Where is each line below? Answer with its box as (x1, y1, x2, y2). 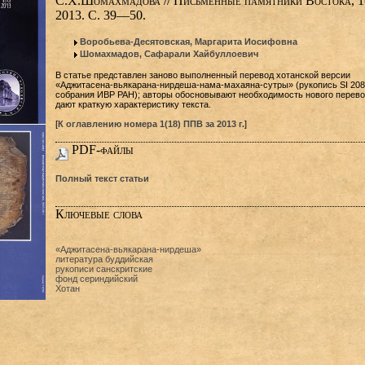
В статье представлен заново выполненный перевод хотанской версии (55, 70, 350, 80)
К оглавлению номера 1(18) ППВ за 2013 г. (57, 119, 244, 129)
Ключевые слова (55, 207, 143, 221)
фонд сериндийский (55, 274, 138, 284)
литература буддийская (55, 254, 153, 264)
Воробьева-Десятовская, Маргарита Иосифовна (79, 37, 297, 46)
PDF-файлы (68, 143, 134, 156)
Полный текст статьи (55, 174, 149, 183)
